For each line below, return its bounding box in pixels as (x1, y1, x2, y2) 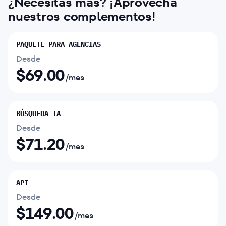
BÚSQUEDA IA (16, 108, 61, 118)
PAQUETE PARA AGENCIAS (16, 39, 101, 49)
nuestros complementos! (8, 8, 156, 25)
